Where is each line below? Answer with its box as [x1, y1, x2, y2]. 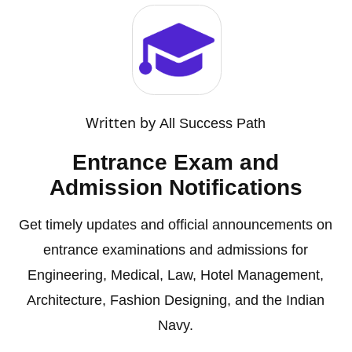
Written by [86, 112, 160, 132]
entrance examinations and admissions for [43, 241, 309, 258]
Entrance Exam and [72, 149, 280, 174]
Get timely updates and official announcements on [19, 216, 333, 233]
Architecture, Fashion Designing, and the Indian [27, 291, 325, 308]
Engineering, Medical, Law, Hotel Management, [27, 266, 324, 283]
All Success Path [159, 115, 266, 131]
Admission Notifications [49, 174, 302, 200]
